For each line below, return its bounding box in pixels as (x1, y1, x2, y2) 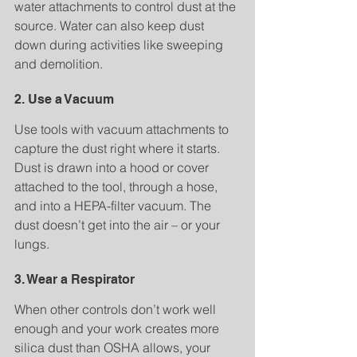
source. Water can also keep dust (14, 18, 207, 34)
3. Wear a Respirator (14, 272, 135, 288)
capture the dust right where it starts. (14, 140, 223, 157)
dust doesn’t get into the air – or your (14, 217, 223, 233)
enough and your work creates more (14, 320, 222, 337)
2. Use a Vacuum (14, 92, 114, 108)
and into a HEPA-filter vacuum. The (14, 198, 214, 214)
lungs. (14, 236, 49, 253)
